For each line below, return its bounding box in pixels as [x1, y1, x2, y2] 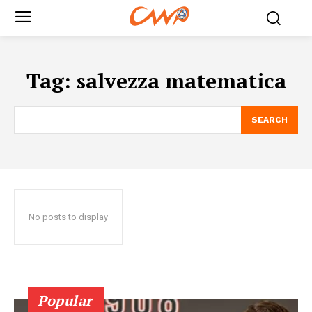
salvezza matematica [76, 66, 286, 95]
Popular [38, 290, 93, 310]
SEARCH [251, 114, 288, 125]
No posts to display [29, 211, 108, 222]
